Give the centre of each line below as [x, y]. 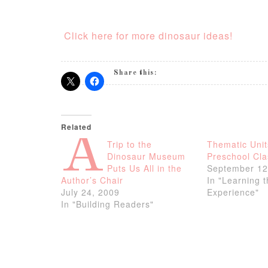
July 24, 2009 [90, 192]
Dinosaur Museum [146, 156]
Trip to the [130, 144]
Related [76, 127]
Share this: [135, 73]
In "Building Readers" [107, 204]
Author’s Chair [92, 180]
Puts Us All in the [144, 168]
